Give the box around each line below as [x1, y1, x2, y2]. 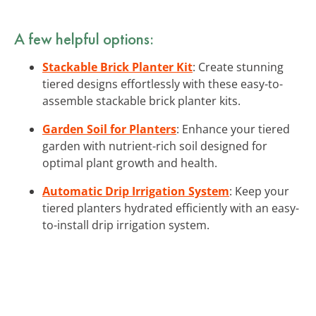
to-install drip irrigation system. [42, 217, 209, 233]
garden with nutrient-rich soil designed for [42, 138, 267, 154]
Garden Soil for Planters [42, 121, 176, 137]
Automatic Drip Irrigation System [42, 183, 229, 199]
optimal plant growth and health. [42, 154, 217, 171]
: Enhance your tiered [176, 121, 290, 137]
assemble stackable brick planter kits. [42, 92, 241, 109]
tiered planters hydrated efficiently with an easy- [42, 200, 299, 216]
